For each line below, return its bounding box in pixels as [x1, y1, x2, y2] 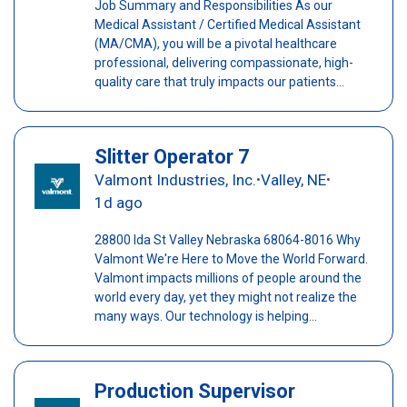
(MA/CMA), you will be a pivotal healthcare [94, 35, 337, 51]
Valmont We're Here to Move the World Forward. [94, 251, 368, 266]
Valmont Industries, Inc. [94, 170, 256, 189]
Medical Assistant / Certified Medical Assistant [94, 16, 361, 32]
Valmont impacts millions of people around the [94, 270, 362, 285]
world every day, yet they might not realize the [94, 289, 357, 304]
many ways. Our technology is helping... [94, 308, 317, 323]
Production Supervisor [94, 379, 295, 402]
